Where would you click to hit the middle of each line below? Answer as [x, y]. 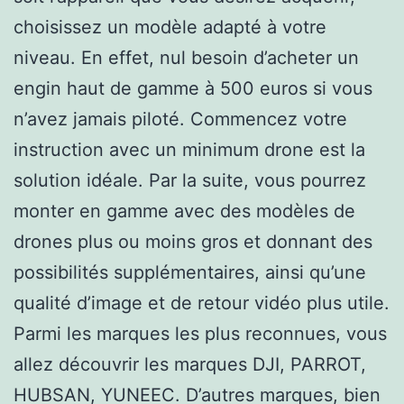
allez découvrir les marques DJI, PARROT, [190, 364]
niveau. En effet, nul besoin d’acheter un [186, 57]
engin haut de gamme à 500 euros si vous [193, 88]
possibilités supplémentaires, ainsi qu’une [190, 272]
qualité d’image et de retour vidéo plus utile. [202, 303]
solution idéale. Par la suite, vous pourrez [190, 180]
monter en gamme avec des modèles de [184, 211]
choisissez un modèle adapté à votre [170, 27]
